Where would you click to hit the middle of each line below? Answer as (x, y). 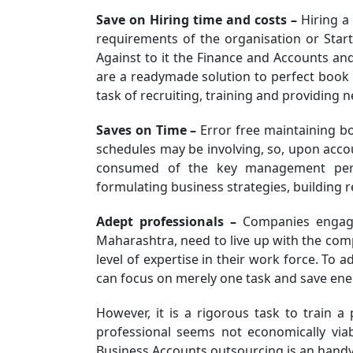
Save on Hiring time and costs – (197, 20)
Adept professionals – (166, 222)
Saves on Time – (147, 130)
